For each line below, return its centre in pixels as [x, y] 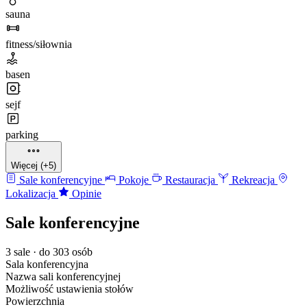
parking [22, 135]
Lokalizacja [32, 194]
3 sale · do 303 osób [49, 252]
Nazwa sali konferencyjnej [63, 277]
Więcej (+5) [34, 166]
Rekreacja [253, 180]
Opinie [85, 194]
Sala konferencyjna [47, 265]
